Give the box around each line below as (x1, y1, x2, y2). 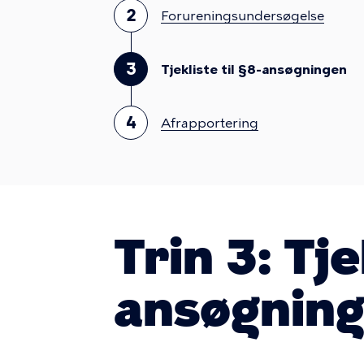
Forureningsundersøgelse (161, 8, 324, 24)
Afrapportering (161, 115, 258, 131)
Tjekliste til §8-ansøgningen (161, 62, 347, 77)
